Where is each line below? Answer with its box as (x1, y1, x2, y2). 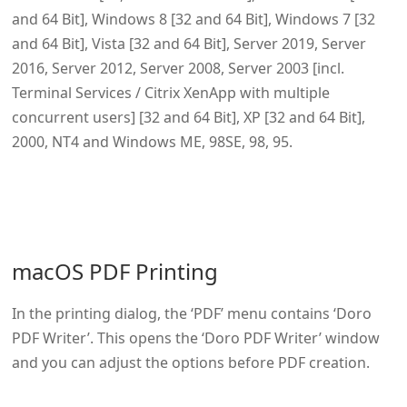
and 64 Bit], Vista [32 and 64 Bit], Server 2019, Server (11, 33, 366, 54)
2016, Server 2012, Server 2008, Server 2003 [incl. (11, 57, 344, 78)
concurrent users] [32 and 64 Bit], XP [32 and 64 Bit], (11, 106, 365, 127)
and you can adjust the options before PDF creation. (11, 352, 370, 372)
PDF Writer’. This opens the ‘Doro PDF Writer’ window (11, 327, 380, 348)
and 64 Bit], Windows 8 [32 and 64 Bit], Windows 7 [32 (11, 8, 375, 29)
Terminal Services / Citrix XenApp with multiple (11, 82, 330, 103)
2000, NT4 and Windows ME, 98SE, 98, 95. (11, 131, 293, 152)
